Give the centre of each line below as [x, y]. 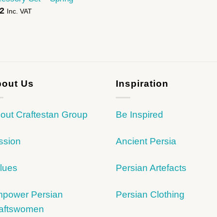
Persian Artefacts [151, 168]
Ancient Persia [146, 141]
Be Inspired [139, 115]
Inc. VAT [19, 11]
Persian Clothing [150, 195]
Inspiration [142, 83]
